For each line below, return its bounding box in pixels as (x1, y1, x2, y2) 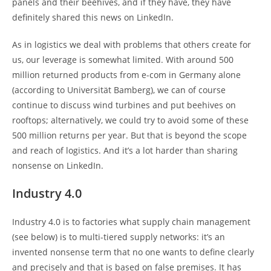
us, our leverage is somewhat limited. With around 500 (12, 53, 233, 65)
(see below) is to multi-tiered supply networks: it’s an (12, 230, 225, 243)
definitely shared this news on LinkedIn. (12, 11, 174, 23)
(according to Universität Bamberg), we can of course (12, 83, 226, 96)
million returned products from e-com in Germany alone (12, 68, 241, 80)
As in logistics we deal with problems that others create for (12, 38, 251, 50)
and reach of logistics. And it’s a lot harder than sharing (12, 144, 238, 156)
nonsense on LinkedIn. (12, 159, 103, 171)
